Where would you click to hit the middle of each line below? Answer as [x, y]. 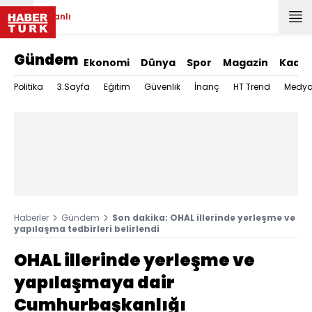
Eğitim [117, 87]
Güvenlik [162, 87]
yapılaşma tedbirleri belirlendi [87, 229]
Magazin [245, 63]
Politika [29, 87]
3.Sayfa [73, 87]
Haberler [31, 218]
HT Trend [252, 87]
